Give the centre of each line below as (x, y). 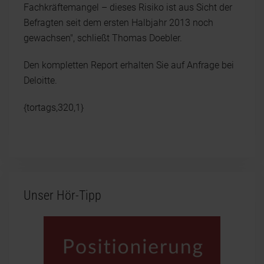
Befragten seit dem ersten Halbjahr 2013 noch (118, 22)
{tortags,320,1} (54, 107)
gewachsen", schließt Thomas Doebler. (103, 38)
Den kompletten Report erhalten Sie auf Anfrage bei (129, 65)
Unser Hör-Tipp (62, 195)
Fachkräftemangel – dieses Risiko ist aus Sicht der (128, 7)
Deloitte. (40, 80)
